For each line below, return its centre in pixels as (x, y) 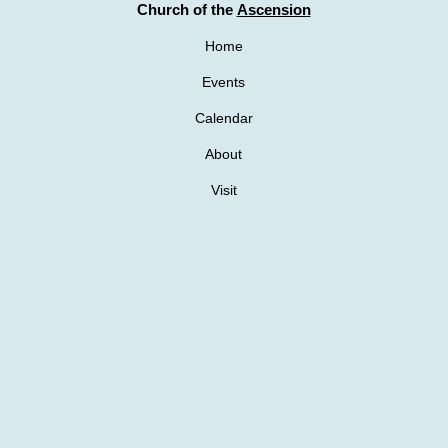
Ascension (273, 10)
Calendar (223, 118)
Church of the (186, 10)
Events (223, 82)
